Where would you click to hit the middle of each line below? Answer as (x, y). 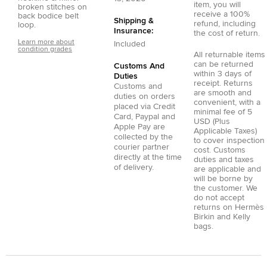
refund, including (224, 24)
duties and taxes (223, 159)
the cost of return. (226, 33)
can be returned (223, 64)
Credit (164, 106)
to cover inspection (229, 140)
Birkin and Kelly (222, 217)
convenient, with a (227, 102)
